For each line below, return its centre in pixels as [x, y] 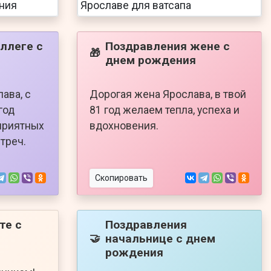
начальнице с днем [160, 238]
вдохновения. [124, 126]
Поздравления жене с [168, 46]
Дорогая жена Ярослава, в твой [168, 94]
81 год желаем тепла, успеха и [165, 110]
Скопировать [121, 178]
